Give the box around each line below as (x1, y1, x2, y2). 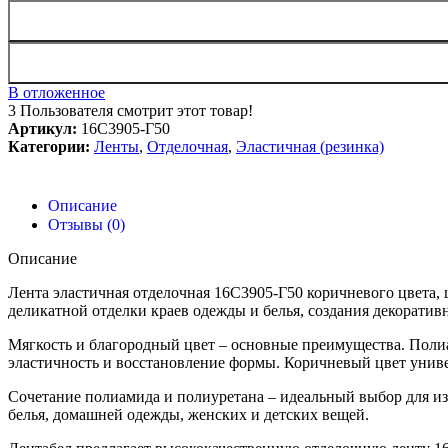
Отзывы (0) (48, 215, 125, 233)
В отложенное (8, 83, 105, 101)
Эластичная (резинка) (236, 137, 384, 155)
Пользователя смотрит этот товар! (20, 101, 253, 119)
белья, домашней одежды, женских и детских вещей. (8, 405, 369, 423)
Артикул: (8, 119, 81, 137)
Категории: (8, 137, 90, 155)
